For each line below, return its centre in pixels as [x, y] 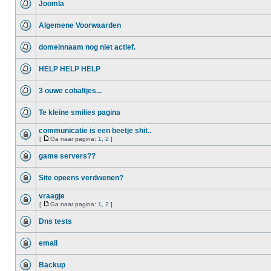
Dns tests [55, 221]
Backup [52, 265]
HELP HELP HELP [70, 69]
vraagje [52, 196]
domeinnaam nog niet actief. [87, 47]
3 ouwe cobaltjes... [70, 91]
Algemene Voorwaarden [80, 25]
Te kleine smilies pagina [80, 113]
